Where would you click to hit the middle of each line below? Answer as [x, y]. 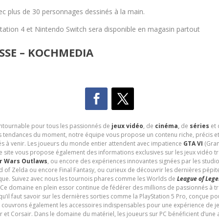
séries [199, 126]
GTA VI [193, 143]
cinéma [166, 126]
